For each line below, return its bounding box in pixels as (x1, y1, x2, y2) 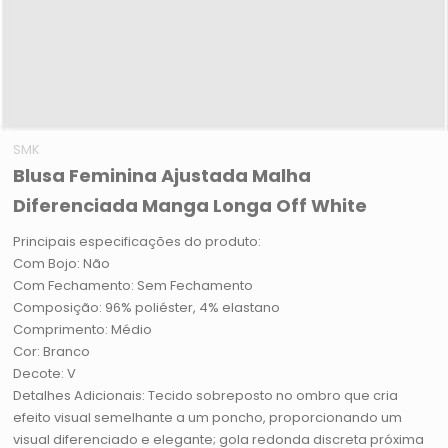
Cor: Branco (13, 342, 91, 362)
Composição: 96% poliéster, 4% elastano (13, 298, 281, 318)
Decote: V (13, 364, 77, 384)
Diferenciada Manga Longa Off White (13, 193, 368, 219)
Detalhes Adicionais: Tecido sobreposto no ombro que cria (13, 386, 399, 406)
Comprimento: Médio (13, 320, 153, 340)
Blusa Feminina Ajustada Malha (13, 163, 312, 189)
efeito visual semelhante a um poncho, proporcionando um (13, 408, 403, 428)
